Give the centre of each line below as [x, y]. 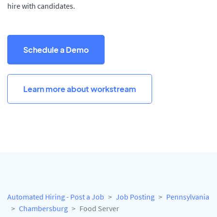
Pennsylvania [188, 197]
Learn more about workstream [80, 89]
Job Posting [135, 197]
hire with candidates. [41, 6]
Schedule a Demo [56, 49]
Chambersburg [43, 209]
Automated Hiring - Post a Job [56, 197]
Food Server [99, 209]
